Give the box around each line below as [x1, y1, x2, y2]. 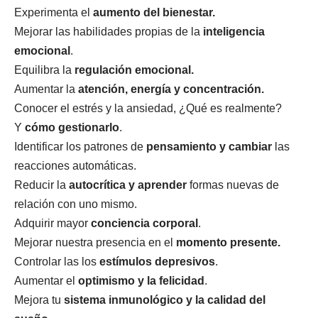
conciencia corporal [91, 217, 198, 229]
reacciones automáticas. [14, 160, 136, 172]
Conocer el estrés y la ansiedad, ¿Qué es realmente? [14, 102, 282, 114]
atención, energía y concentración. [78, 83, 264, 95]
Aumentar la [14, 83, 78, 95]
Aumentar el [14, 275, 78, 287]
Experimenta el [14, 6, 93, 18]
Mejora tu [14, 294, 64, 306]
